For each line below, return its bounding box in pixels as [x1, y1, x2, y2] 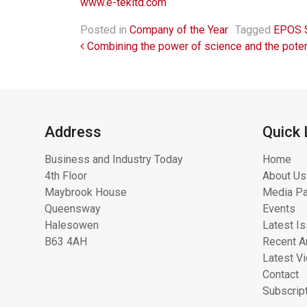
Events [262, 201, 296, 215]
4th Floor [45, 169, 87, 182]
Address [45, 123, 101, 140]
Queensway [45, 201, 101, 215]
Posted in [80, 23, 130, 36]
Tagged [235, 23, 273, 36]
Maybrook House [45, 185, 127, 199]
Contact [262, 267, 299, 281]
